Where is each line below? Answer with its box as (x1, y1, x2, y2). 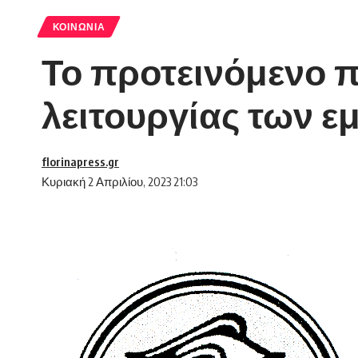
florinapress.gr (42, 154, 119, 169)
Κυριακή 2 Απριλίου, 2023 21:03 (42, 174, 197, 189)
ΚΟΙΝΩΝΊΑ (52, 21, 105, 34)
